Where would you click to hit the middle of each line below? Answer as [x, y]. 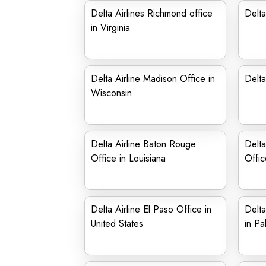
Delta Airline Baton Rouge [143, 144]
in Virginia [110, 28]
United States [117, 224]
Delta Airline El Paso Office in [151, 209]
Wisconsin [111, 93]
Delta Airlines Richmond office [152, 13]
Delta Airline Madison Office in [153, 79]
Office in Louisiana [128, 158]
